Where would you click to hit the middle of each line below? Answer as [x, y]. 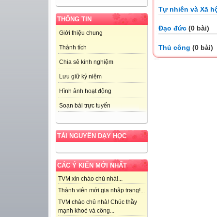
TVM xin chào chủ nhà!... [90, 179]
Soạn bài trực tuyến [85, 106]
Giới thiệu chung [81, 33]
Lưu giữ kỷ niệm [80, 77]
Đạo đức [172, 28]
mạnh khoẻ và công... [86, 211]
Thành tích [73, 48]
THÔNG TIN [74, 19]
